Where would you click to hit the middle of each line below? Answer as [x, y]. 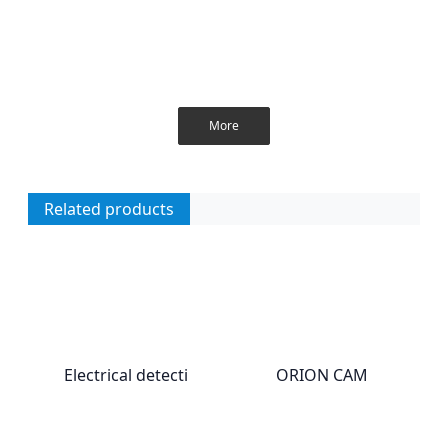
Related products [109, 209]
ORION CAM [322, 374]
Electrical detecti [126, 374]
